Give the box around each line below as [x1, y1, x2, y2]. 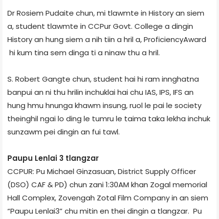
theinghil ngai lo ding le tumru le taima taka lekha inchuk [7, 113, 210, 124]
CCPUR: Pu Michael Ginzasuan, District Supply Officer [7, 166, 196, 176]
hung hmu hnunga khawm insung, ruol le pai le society [7, 100, 201, 110]
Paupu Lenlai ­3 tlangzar [7, 153, 99, 163]
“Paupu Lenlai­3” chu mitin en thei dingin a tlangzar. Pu [7, 205, 202, 216]
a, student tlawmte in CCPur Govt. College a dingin [7, 21, 193, 31]
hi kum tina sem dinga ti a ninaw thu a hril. [7, 47, 160, 58]
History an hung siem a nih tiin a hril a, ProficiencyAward [7, 34, 206, 44]
